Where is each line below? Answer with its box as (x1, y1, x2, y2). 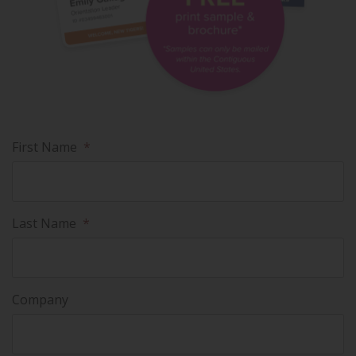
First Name (12, 138, 77, 157)
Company (12, 291, 68, 309)
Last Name (12, 215, 76, 233)
